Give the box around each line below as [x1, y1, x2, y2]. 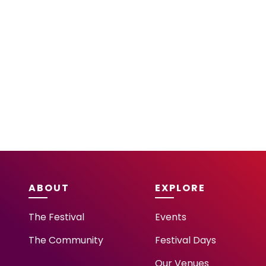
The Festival [28, 210, 84, 224]
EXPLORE [155, 181, 206, 195]
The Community [28, 233, 103, 247]
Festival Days [155, 233, 217, 247]
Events [155, 210, 187, 224]
